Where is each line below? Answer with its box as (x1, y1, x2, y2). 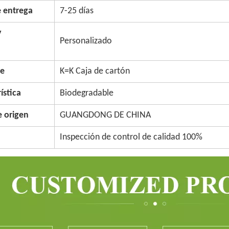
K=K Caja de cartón (60, 66, 130, 76)
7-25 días (60, 6, 94, 16)
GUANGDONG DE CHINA (60, 110, 151, 120)
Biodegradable (60, 88, 113, 98)
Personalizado (60, 36, 112, 46)
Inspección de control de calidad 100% (60, 132, 202, 142)
